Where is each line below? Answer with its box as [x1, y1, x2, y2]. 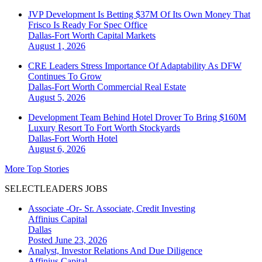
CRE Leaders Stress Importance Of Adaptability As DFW [28, 61, 242, 71]
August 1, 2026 [28, 41, 85, 51]
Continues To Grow [28, 71, 102, 82]
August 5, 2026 [28, 92, 85, 103]
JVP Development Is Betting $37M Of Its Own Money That [28, 9, 250, 20]
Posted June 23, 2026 [28, 235, 107, 246]
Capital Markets [97, 30, 156, 41]
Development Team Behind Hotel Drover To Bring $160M [28, 112, 246, 123]
